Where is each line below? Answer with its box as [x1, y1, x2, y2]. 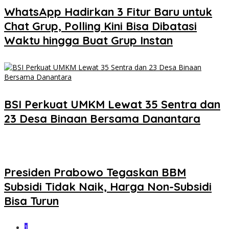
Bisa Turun [4, 194, 59, 209]
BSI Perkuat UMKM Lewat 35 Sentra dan [4, 97, 220, 111]
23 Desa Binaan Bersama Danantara [4, 111, 200, 126]
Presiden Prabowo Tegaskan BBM [4, 165, 186, 180]
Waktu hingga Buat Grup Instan [4, 33, 173, 48]
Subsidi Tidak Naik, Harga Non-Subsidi [4, 179, 212, 194]
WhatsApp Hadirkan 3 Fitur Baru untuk [4, 5, 212, 19]
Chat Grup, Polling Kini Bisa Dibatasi [4, 19, 197, 34]
